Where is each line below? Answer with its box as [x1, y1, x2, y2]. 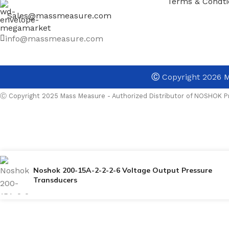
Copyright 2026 [159, 72, 224, 82]
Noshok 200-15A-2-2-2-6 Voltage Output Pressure [33, 165, 212, 175]
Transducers [33, 175, 77, 185]
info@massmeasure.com [5, 33, 103, 43]
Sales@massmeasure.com [7, 11, 111, 20]
